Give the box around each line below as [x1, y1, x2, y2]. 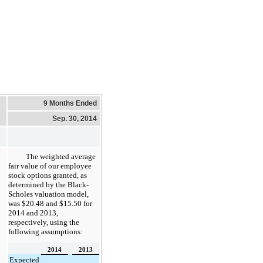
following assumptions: [8, 227, 83, 236]
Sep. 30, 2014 [52, 114, 97, 123]
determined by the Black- [8, 180, 89, 189]
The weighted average [26, 151, 96, 161]
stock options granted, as [8, 170, 87, 180]
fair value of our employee [8, 161, 92, 170]
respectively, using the [8, 217, 79, 227]
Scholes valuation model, [8, 189, 89, 198]
